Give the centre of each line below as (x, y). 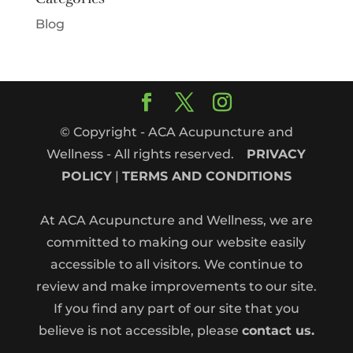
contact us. (278, 331)
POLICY (86, 176)
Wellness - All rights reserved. (147, 154)
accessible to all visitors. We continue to (176, 265)
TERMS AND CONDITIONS (206, 176)
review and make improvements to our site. (176, 287)
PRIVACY (277, 154)
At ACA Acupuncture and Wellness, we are (176, 221)
